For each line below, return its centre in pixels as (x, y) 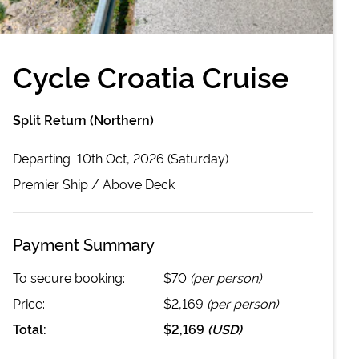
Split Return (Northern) (83, 119)
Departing (43, 157)
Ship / (81, 183)
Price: (29, 303)
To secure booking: (69, 277)
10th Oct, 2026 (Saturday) (153, 157)
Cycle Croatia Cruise (151, 75)
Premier (36, 183)
